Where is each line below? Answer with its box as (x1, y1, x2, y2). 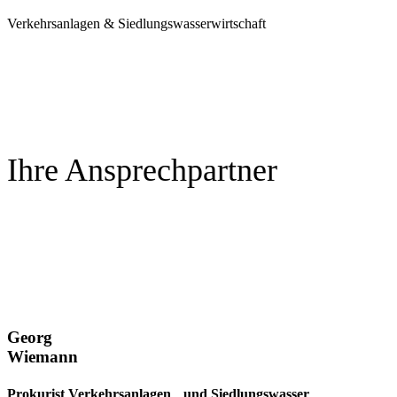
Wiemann (7, 347, 78, 366)
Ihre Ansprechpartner (7, 152, 277, 189)
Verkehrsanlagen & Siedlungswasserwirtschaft (7, 15, 266, 31)
